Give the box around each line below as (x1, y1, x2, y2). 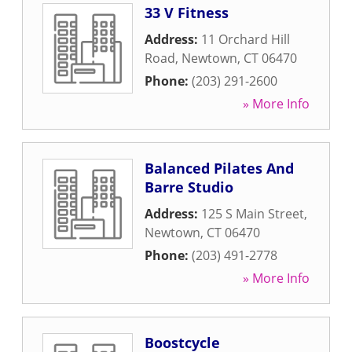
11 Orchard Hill (201, 31, 290, 48)
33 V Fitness (145, 3, 229, 22)
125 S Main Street (201, 205, 304, 222)
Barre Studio (145, 178, 233, 196)
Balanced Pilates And (145, 159, 294, 178)
